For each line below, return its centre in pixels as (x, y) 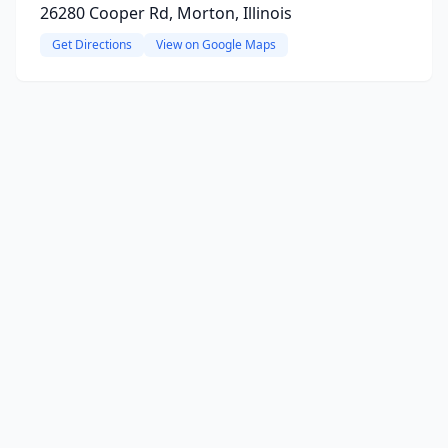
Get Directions (92, 44)
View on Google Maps (216, 44)
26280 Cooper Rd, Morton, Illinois (166, 13)
